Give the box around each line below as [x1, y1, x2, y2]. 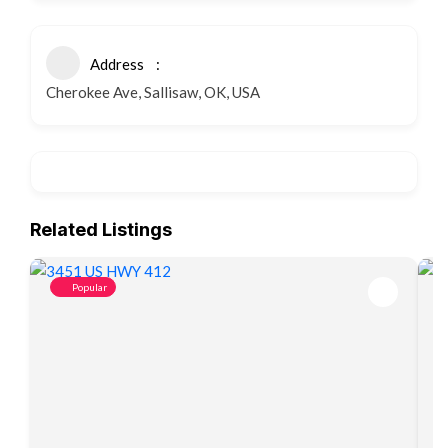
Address [90, 55, 144, 73]
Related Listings [30, 219, 172, 240]
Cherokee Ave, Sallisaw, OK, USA [46, 83, 260, 101]
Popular [72, 281, 107, 293]
